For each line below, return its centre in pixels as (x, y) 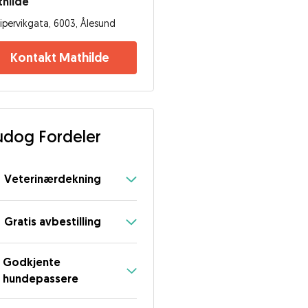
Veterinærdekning (53, 179)
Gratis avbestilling (53, 221)
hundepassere (41, 279)
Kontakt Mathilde (59, 57)
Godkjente (32, 262)
